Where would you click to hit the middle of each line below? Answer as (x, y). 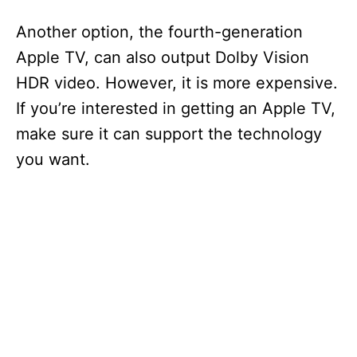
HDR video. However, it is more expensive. (177, 83)
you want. (53, 160)
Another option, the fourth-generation (159, 32)
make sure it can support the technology (169, 134)
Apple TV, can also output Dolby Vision (163, 58)
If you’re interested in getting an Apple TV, (176, 109)
